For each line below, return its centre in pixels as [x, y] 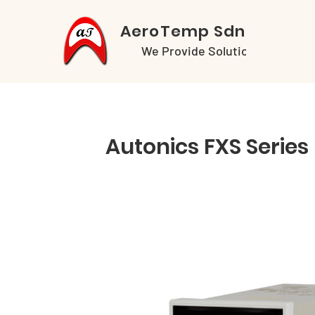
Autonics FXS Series [207, 147]
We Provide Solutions [201, 51]
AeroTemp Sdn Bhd [201, 31]
